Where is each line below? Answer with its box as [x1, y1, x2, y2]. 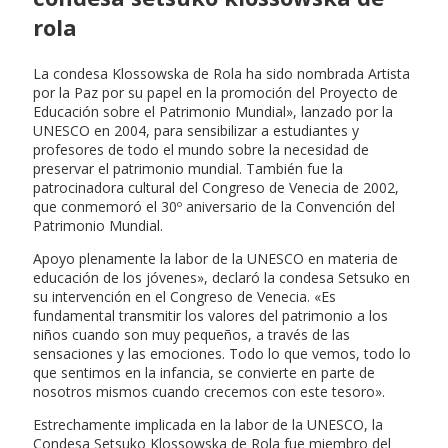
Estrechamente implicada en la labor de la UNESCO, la [33, 414, 383, 434]
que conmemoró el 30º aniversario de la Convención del [33, 196, 395, 216]
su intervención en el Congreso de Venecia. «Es [33, 286, 336, 306]
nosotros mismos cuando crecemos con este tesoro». [33, 381, 385, 401]
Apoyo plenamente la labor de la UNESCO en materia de [33, 248, 398, 268]
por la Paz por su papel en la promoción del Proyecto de [33, 82, 398, 102]
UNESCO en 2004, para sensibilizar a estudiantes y [33, 120, 359, 140]
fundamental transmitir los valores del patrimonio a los [33, 305, 388, 325]
